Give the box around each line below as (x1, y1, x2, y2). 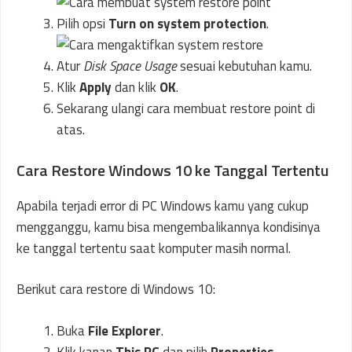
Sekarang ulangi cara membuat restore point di (57, 98, 315, 119)
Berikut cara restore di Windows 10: (16, 279, 215, 300)
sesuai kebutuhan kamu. (177, 56, 312, 77)
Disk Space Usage (83, 56, 177, 77)
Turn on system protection (108, 13, 266, 35)
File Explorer (88, 320, 161, 341)
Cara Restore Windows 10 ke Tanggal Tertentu (16, 157, 329, 182)
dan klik (112, 77, 159, 98)
